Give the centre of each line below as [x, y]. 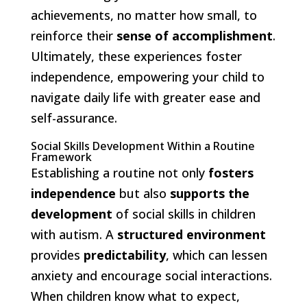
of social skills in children [184, 213]
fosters [231, 172]
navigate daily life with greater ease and [145, 97]
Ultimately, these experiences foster [136, 56]
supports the [209, 193]
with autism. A [74, 234]
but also [143, 193]
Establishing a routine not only [119, 172]
